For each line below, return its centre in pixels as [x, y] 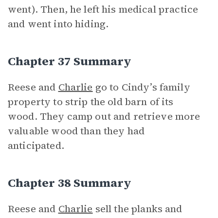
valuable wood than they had [76, 131]
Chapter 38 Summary [70, 183]
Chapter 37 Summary [70, 61]
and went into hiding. [60, 24]
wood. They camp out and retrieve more [104, 116]
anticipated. [36, 145]
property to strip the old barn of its [91, 102]
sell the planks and [137, 209]
